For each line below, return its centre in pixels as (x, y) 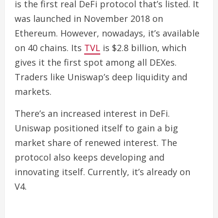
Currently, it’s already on (139, 172)
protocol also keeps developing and (90, 157)
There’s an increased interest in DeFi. (92, 113)
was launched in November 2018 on (89, 18)
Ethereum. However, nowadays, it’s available (107, 33)
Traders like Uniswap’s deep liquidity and (101, 77)
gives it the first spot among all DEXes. (96, 62)
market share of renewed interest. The (96, 142)
